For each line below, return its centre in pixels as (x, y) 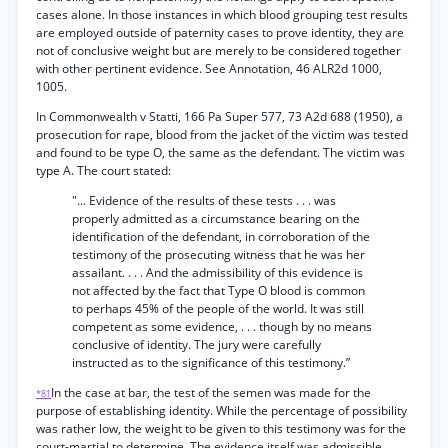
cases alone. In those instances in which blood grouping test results (222, 14)
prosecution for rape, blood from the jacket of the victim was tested (222, 134)
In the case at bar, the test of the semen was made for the (211, 392)
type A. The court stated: (103, 170)
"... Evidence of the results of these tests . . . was (204, 200)
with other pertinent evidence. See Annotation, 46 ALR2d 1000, (209, 68)
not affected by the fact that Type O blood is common (218, 290)
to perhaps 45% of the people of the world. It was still (218, 308)
